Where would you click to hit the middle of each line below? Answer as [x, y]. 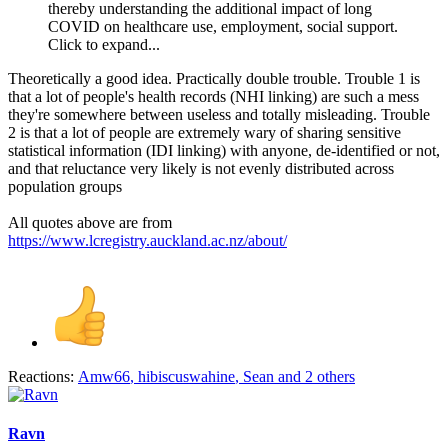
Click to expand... [104, 44]
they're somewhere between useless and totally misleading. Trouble [219, 114]
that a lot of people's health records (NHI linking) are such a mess [213, 96]
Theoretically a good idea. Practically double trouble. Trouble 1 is [214, 78]
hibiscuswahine [186, 376]
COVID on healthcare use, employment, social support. [223, 26]
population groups [65, 186]
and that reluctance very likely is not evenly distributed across [201, 168]
